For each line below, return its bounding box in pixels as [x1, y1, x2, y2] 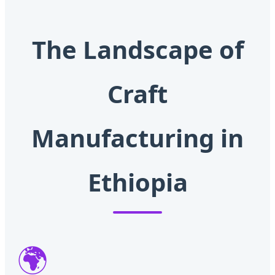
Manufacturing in [31, 121, 244, 155]
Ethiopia [87, 165, 188, 199]
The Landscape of [31, 33, 244, 67]
